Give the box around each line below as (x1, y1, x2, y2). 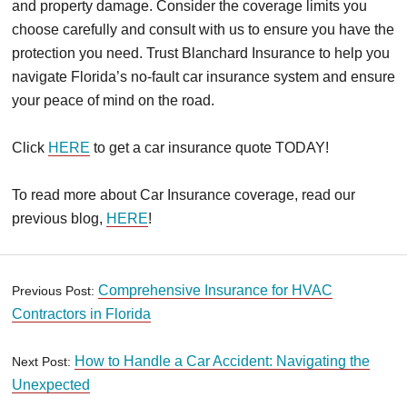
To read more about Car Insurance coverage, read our (12, 187, 355, 203)
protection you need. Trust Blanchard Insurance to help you (12, 45, 390, 62)
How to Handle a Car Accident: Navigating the (74, 353, 370, 370)
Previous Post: (12, 283, 98, 299)
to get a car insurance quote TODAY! (90, 140, 329, 156)
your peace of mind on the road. (12, 93, 214, 109)
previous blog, (12, 211, 106, 227)
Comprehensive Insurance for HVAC (98, 283, 333, 299)
